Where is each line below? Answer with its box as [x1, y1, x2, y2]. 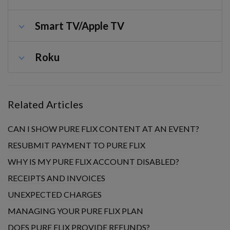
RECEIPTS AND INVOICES [8, 173, 105, 183]
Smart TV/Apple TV [35, 20, 124, 32]
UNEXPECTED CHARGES [8, 189, 102, 199]
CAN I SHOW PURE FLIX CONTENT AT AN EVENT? [8, 124, 199, 133]
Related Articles [8, 98, 83, 110]
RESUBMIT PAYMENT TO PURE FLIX [8, 140, 145, 150]
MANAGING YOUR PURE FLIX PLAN [8, 206, 143, 216]
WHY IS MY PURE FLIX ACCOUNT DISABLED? [8, 157, 179, 166]
